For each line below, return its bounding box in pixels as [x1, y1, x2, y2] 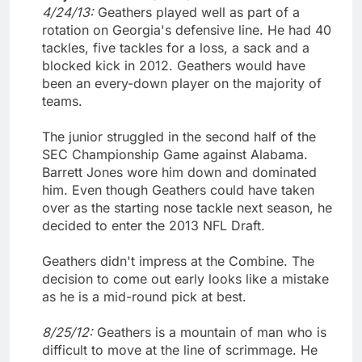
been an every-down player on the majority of [42, 74, 322, 91]
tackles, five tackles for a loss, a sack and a [42, 39, 309, 56]
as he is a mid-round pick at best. [42, 288, 246, 305]
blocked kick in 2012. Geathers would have [42, 57, 305, 74]
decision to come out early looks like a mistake [42, 270, 329, 287]
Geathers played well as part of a [98, 3, 300, 20]
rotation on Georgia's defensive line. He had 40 [42, 21, 331, 38]
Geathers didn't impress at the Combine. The [42, 252, 314, 269]
